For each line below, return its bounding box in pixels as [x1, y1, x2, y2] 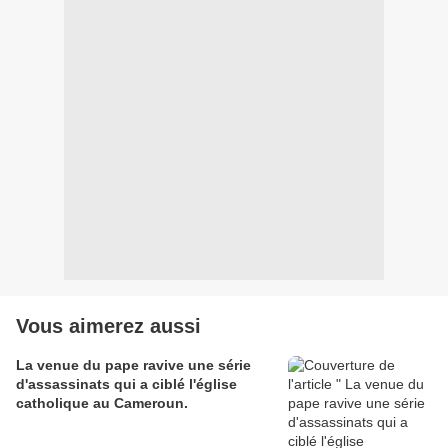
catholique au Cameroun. [16, 395, 188, 412]
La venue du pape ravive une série [16, 357, 251, 374]
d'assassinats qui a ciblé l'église [16, 376, 237, 393]
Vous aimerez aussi [16, 315, 201, 338]
